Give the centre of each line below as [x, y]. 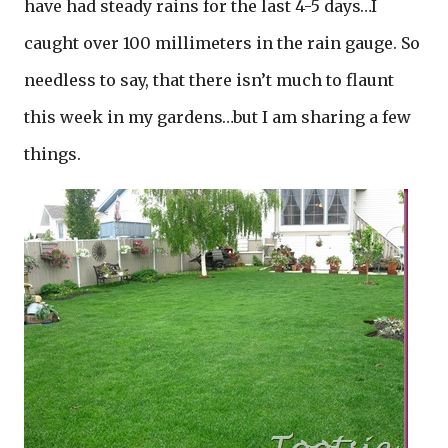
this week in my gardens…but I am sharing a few [217, 117]
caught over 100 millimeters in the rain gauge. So [222, 43]
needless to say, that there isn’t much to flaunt [209, 80]
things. [52, 154]
